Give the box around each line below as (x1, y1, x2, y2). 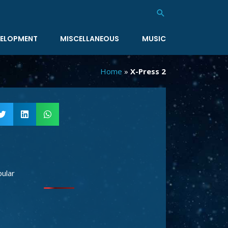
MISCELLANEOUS (60, 34, 120, 44)
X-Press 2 (130, 66, 166, 77)
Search (155, 7, 187, 21)
